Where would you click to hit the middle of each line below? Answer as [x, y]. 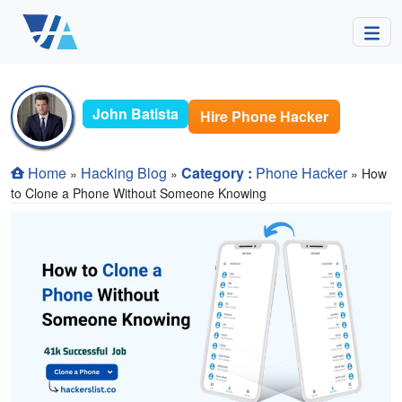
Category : [218, 173]
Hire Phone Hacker [264, 116]
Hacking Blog [124, 173]
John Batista [135, 114]
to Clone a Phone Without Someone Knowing [139, 193]
